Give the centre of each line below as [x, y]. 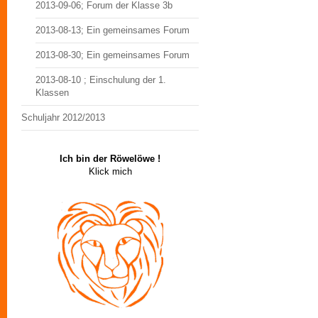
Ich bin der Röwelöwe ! [110, 159]
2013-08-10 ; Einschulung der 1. [101, 80]
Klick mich [110, 171]
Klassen [52, 93]
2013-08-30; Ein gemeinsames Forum [113, 55]
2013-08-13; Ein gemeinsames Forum [113, 30]
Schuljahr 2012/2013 [63, 117]
